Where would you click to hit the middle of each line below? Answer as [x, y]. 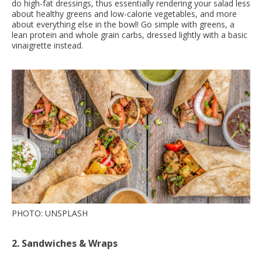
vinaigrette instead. [47, 45]
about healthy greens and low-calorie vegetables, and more [124, 13]
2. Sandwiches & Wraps [65, 244]
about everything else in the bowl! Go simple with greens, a [123, 24]
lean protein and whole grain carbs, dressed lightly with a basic [130, 35]
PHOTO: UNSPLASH [50, 213]
